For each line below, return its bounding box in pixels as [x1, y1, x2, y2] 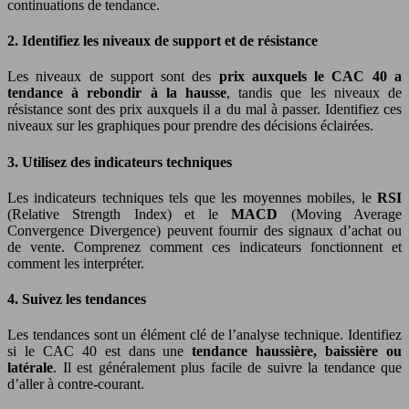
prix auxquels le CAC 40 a [218, 68, 403, 85]
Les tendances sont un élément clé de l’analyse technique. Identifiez [7, 327, 402, 343]
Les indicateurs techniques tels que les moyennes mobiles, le [7, 189, 377, 205]
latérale [7, 360, 53, 376]
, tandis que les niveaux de [226, 85, 402, 101]
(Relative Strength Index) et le [7, 205, 232, 222]
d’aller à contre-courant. [7, 376, 144, 393]
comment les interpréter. [7, 255, 144, 271]
